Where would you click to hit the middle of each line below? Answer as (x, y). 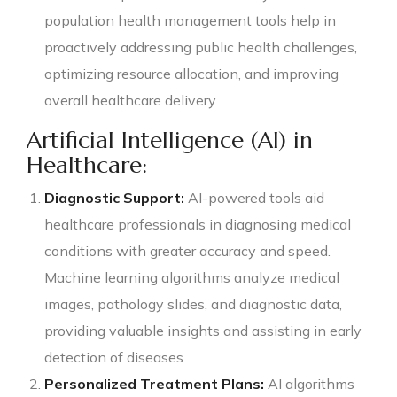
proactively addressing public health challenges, (201, 47)
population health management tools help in (190, 20)
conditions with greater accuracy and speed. (187, 250)
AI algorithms (309, 383)
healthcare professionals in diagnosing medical (198, 224)
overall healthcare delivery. (131, 100)
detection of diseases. (115, 357)
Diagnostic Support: (114, 197)
